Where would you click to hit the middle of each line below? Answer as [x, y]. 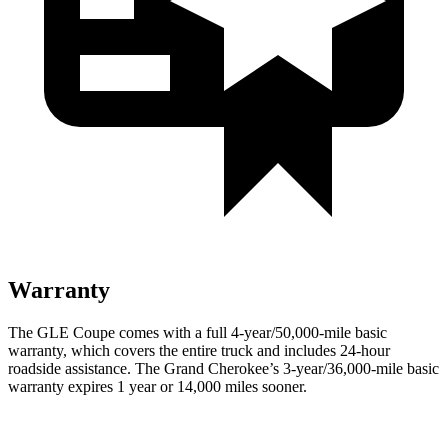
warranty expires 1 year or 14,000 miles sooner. [157, 386]
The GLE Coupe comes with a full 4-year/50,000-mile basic [197, 332]
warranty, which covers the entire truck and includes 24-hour [199, 350]
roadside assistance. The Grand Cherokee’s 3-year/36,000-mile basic [223, 368]
